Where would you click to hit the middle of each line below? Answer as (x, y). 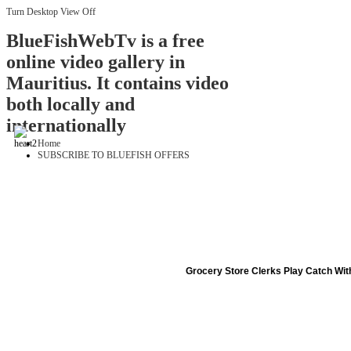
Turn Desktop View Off (51, 12)
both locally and (71, 105)
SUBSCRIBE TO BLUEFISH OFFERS (114, 156)
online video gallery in (96, 62)
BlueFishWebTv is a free (105, 41)
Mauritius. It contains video (118, 83)
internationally (66, 126)
